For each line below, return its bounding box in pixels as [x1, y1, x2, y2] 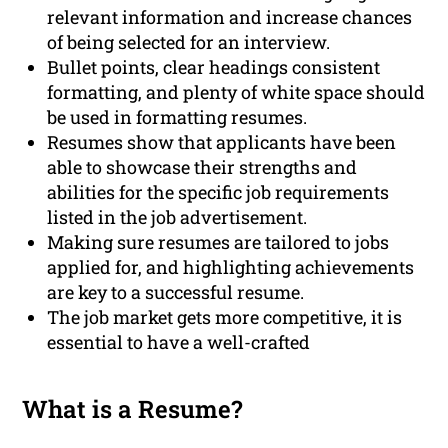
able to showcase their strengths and [47, 155, 358, 180]
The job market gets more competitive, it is [47, 305, 403, 330]
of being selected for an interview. [47, 30, 331, 55]
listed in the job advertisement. [47, 205, 308, 230]
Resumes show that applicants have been [47, 130, 397, 155]
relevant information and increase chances [47, 5, 413, 30]
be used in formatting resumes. [47, 105, 308, 130]
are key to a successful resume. [47, 280, 305, 305]
